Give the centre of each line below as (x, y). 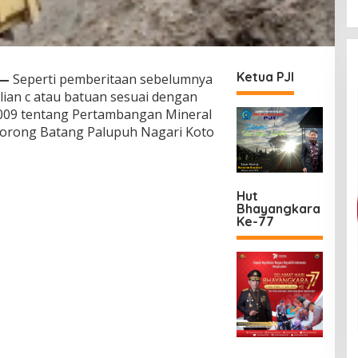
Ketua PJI (266, 77)
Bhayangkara (279, 208)
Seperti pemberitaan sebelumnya (111, 80)
